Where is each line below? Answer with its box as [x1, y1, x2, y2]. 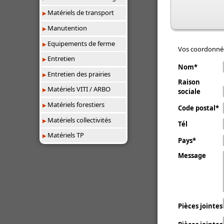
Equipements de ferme [47, 38, 115, 48]
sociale [178, 87, 200, 96]
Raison [178, 77, 200, 87]
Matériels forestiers [47, 99, 105, 109]
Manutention [47, 23, 87, 32]
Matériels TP [47, 130, 84, 140]
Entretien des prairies [47, 69, 111, 78]
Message [178, 151, 206, 160]
